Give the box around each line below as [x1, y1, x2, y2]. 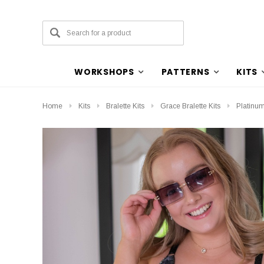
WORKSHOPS [74, 66, 134, 78]
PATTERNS [161, 66, 210, 78]
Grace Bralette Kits [160, 102, 220, 110]
